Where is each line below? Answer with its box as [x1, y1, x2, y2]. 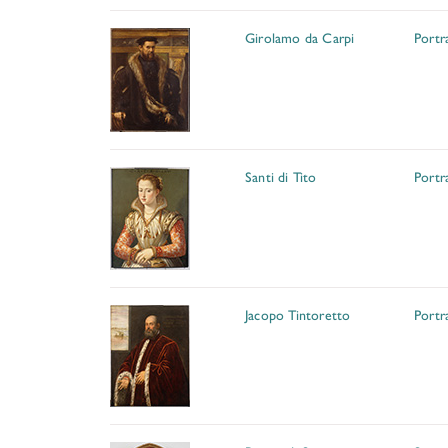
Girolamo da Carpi [245, 27, 355, 47]
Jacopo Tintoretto [245, 304, 351, 324]
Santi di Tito [245, 166, 317, 186]
